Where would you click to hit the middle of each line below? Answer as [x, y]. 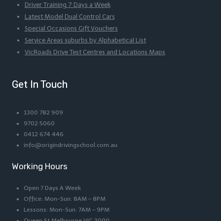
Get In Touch [40, 85]
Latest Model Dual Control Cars [70, 16]
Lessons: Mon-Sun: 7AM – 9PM [67, 210]
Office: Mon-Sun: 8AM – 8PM [65, 199]
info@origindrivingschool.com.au [71, 145]
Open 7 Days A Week [52, 188]
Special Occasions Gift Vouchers [71, 28]
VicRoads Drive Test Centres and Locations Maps [95, 52]
